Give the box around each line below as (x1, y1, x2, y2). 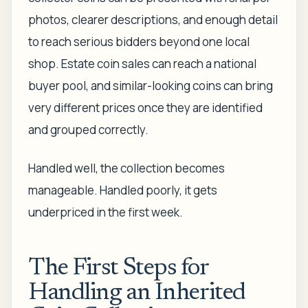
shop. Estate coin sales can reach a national (28, 56, 256, 71)
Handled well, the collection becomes (28, 160, 225, 176)
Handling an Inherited (28, 281, 245, 306)
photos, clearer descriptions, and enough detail (28, 12, 278, 27)
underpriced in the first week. (28, 204, 183, 220)
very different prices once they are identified (28, 100, 263, 115)
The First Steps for (28, 256, 208, 281)
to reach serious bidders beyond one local (28, 34, 250, 49)
